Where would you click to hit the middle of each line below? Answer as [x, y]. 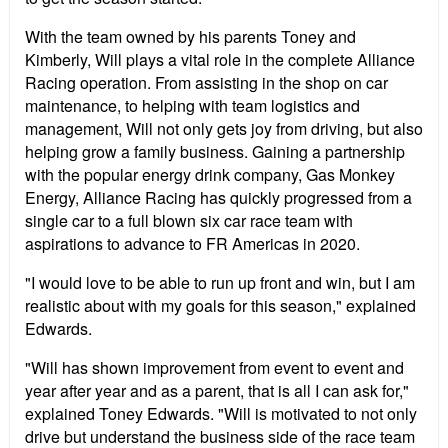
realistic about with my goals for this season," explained [220, 306]
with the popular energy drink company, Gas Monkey [210, 175]
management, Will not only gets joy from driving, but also [224, 129]
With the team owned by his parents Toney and [190, 37]
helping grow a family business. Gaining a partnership [215, 152]
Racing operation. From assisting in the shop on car [206, 83]
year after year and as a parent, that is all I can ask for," [217, 391]
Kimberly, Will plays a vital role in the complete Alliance [220, 60]
